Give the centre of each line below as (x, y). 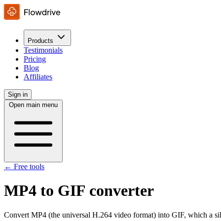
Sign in (18, 94)
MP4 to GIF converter (79, 191)
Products (40, 41)
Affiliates (38, 77)
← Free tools (24, 166)
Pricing (35, 59)
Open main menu (33, 105)
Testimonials (43, 50)
